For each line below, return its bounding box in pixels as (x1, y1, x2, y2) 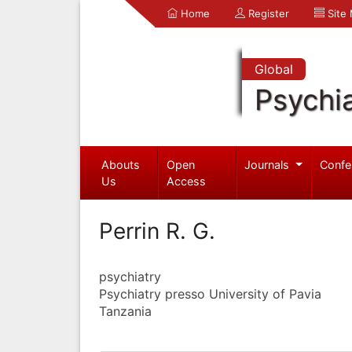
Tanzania (99, 302, 152, 319)
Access (167, 174, 207, 188)
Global (254, 61, 293, 77)
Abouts (101, 157, 140, 171)
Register (245, 7, 289, 20)
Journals (244, 157, 293, 171)
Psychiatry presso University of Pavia (99, 285, 321, 302)
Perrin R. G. (99, 217, 215, 244)
